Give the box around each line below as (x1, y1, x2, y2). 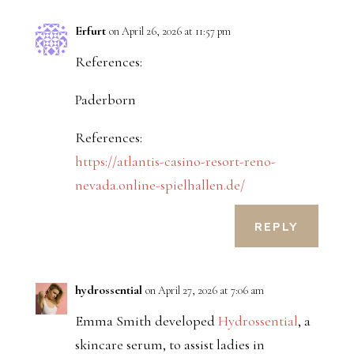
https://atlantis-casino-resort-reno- (74, 153, 276, 171)
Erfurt (74, 23, 106, 40)
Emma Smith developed (74, 312, 218, 330)
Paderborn (74, 91, 136, 109)
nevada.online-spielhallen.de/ (74, 176, 245, 194)
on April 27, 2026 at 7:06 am (145, 284, 264, 298)
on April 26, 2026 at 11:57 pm (108, 24, 231, 39)
